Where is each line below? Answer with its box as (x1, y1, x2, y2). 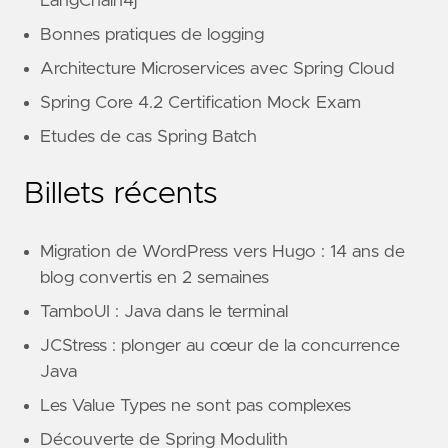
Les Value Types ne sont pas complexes (40, 396, 351, 415)
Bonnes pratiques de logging (40, 25, 264, 44)
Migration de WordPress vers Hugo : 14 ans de (40, 242, 405, 261)
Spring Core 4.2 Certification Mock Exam (40, 93, 361, 112)
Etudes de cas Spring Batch (40, 127, 257, 146)
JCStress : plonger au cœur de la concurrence (40, 336, 400, 355)
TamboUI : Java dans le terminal (40, 302, 288, 321)
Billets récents (24, 178, 218, 209)
